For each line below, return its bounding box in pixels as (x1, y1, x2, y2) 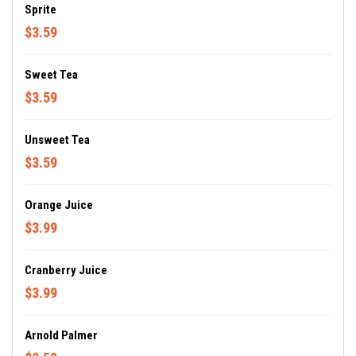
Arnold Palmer (25, 328, 98, 342)
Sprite (25, 2, 56, 17)
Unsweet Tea (25, 133, 90, 147)
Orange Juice (25, 198, 93, 212)
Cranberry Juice (25, 263, 107, 277)
